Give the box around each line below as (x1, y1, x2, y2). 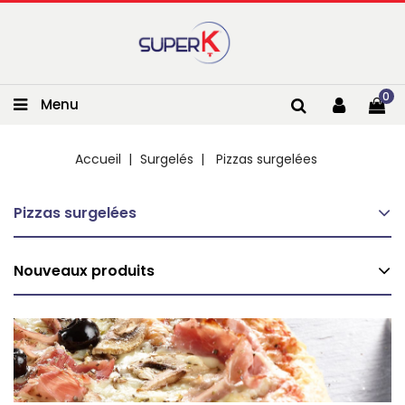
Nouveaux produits (14, 260, 155, 281)
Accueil (74, 150, 121, 168)
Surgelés (139, 150, 193, 168)
